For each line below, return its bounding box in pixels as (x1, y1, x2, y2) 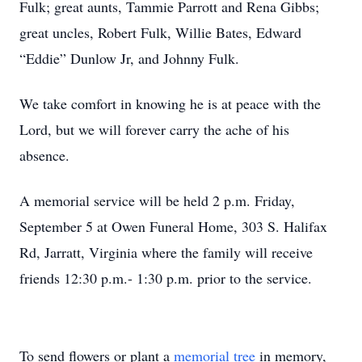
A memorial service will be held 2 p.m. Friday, (19, 191, 295, 210)
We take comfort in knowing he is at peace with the (19, 94, 321, 113)
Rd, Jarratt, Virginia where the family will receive (19, 242, 313, 262)
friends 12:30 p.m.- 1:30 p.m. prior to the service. (19, 268, 312, 288)
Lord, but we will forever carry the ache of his (19, 120, 289, 139)
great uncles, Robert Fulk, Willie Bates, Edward (19, 23, 301, 42)
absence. (19, 145, 69, 165)
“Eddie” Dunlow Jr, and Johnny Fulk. (19, 48, 239, 68)
